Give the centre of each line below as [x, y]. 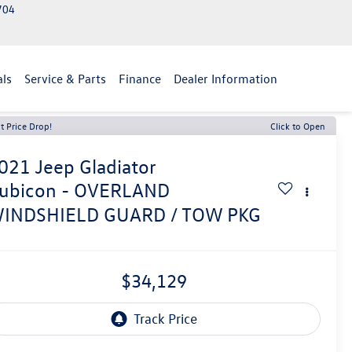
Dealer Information [225, 79]
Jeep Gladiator [95, 167]
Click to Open [298, 126]
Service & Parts [65, 79]
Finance [140, 79]
